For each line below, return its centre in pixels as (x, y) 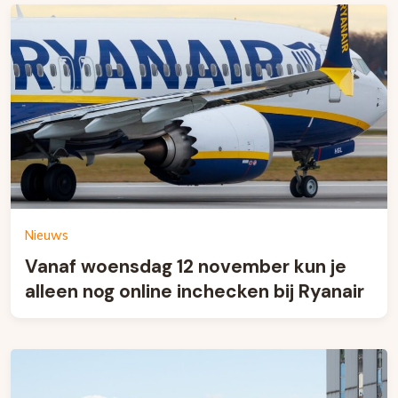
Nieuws (47, 235)
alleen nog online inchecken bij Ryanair (195, 291)
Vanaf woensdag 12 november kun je (186, 266)
